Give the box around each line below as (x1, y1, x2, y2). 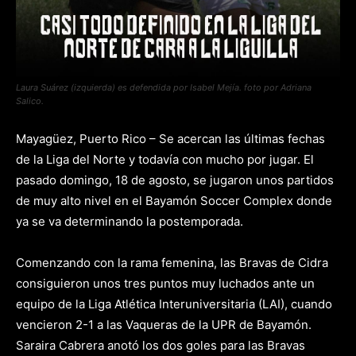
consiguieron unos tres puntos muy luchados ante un (16, 276, 315, 291)
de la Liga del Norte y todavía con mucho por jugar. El (16, 152, 314, 167)
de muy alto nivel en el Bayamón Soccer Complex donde (16, 193, 332, 208)
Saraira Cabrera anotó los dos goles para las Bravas (16, 338, 305, 353)
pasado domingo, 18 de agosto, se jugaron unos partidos (16, 172, 334, 188)
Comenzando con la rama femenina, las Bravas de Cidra (16, 255, 328, 270)
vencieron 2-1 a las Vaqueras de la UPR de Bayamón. (16, 317, 311, 332)
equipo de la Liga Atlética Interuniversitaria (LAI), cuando (16, 296, 332, 311)
